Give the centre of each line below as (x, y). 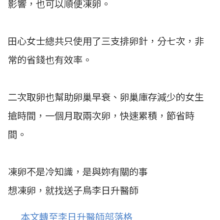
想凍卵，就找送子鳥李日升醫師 (73, 190)
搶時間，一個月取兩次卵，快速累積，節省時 (101, 116)
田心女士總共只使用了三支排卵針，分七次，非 (106, 41)
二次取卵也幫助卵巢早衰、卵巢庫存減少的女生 (106, 97)
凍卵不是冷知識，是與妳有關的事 (78, 172)
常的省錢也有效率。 (50, 60)
